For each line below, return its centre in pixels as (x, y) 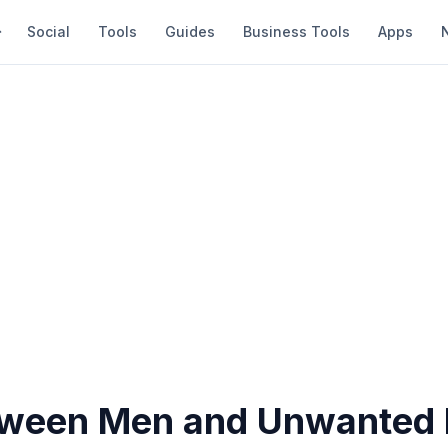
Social (48, 31)
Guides (190, 31)
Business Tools (296, 31)
